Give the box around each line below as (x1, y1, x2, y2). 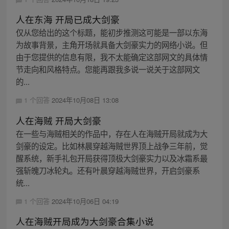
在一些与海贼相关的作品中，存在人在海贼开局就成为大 (15, 127, 208, 139)
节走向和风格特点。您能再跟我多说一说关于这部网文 (15, 63, 200, 75)
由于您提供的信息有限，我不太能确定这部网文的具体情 (15, 51, 208, 63)
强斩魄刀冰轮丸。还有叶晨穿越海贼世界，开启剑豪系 (15, 164, 200, 176)
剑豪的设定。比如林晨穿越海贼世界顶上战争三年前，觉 (15, 140, 208, 151)
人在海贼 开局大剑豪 (15, 113, 101, 127)
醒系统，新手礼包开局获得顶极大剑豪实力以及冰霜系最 (15, 152, 208, 164)
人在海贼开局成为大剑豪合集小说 (15, 214, 154, 227)
